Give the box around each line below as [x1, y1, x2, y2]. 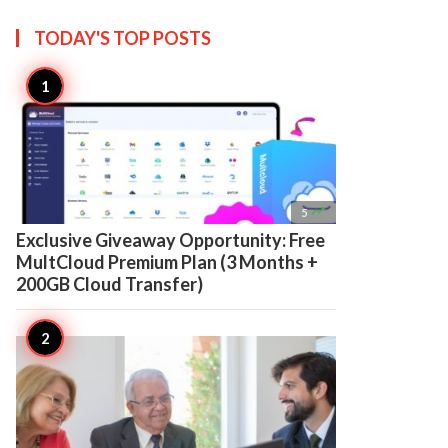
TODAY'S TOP [34, 27, 153, 49]
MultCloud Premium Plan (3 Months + [16, 251, 318, 273]
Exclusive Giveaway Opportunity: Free [16, 229, 325, 251]
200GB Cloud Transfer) [16, 273, 203, 295]
